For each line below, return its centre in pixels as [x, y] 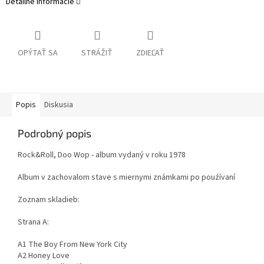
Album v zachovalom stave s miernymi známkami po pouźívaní [126, 178]
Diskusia [59, 105]
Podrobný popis [55, 133]
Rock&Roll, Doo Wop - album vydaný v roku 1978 [102, 155]
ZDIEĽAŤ [150, 53]
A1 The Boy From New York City [72, 245]
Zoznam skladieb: [49, 200]
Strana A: [33, 222]
